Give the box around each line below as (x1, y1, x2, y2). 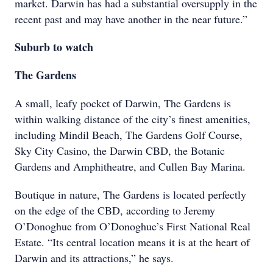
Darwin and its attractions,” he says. (15, 250, 174, 265)
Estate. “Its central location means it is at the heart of (15, 235, 250, 249)
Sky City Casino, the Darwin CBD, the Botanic (15, 143, 225, 158)
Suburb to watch (15, 39, 93, 55)
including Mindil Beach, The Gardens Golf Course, (15, 127, 243, 142)
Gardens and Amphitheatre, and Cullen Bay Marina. (15, 159, 246, 174)
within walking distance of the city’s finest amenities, (15, 112, 250, 126)
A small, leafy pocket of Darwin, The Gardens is (15, 96, 231, 110)
